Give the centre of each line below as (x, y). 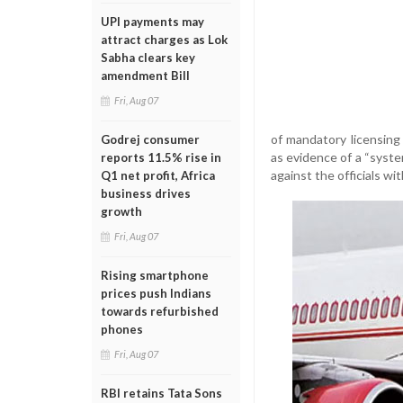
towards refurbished (160, 311)
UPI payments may (152, 22)
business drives (146, 193)
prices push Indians (156, 293)
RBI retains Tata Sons (161, 393)
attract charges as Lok (164, 40)
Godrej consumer (150, 139)
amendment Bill (145, 76)
